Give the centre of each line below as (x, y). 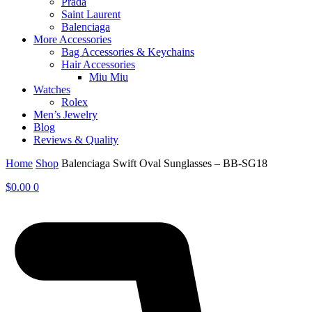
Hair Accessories (98, 65)
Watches (52, 90)
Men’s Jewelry (65, 115)
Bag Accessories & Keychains (128, 52)
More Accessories (72, 40)
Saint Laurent (91, 15)
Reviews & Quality (76, 140)
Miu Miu (109, 77)
